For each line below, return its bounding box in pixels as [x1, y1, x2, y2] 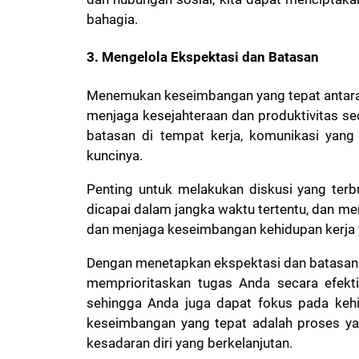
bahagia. [87, 10, 138, 27]
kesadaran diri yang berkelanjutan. [87, 335, 292, 352]
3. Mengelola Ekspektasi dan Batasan [87, 49, 319, 66]
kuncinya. [87, 147, 146, 164]
